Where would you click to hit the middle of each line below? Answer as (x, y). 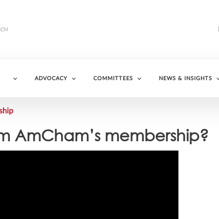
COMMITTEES (113, 78)
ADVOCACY (51, 78)
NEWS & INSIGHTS (185, 78)
